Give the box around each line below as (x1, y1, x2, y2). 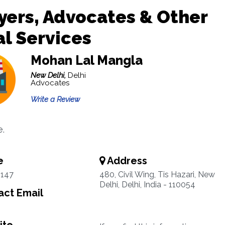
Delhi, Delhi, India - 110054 (99, 180, 195, 189)
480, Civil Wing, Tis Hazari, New (99, 170, 215, 179)
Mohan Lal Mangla (30, 53, 143, 68)
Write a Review (30, 95, 80, 104)
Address (104, 155, 147, 167)
